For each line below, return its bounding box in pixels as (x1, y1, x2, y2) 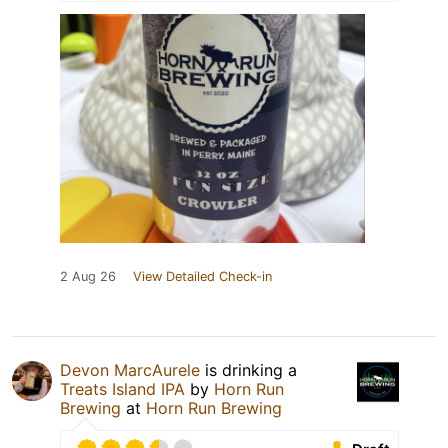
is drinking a (200, 360, 297, 381)
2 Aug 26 (60, 269, 116, 285)
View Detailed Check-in (133, 269, 272, 285)
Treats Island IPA (60, 379, 185, 400)
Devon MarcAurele (60, 360, 200, 381)
